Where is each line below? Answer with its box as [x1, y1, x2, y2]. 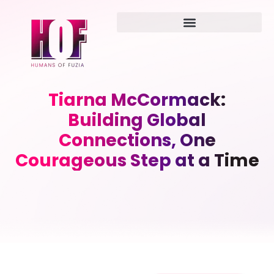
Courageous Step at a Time [15, 149, 259, 172]
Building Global [68, 108, 206, 132]
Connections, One [58, 128, 216, 152]
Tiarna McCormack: [48, 88, 226, 112]
